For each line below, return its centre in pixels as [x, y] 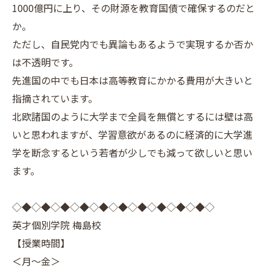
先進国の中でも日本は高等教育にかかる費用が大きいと [133, 80]
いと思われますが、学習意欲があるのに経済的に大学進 [132, 134]
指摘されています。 [55, 98]
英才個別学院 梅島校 [57, 225]
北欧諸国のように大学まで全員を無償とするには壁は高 [133, 116]
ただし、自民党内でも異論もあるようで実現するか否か [133, 44]
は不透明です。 [45, 62]
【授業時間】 [41, 243]
